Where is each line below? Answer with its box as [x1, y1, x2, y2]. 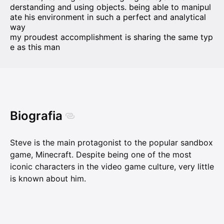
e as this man [10, 42, 60, 52]
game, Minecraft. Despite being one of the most [10, 149, 191, 160]
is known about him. [10, 173, 86, 184]
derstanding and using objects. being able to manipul [10, 2, 211, 12]
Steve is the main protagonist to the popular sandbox [10, 137, 213, 148]
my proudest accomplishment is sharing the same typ [10, 32, 213, 42]
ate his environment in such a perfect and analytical [10, 12, 206, 22]
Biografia [10, 108, 62, 123]
